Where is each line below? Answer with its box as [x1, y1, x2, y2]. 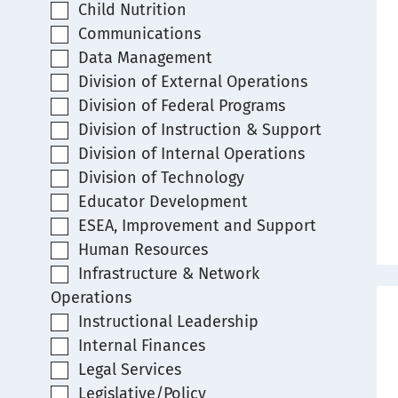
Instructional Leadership [77, 312, 259, 331]
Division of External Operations [77, 72, 307, 92]
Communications [77, 24, 201, 44]
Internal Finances [77, 336, 205, 355]
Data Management [77, 48, 212, 68]
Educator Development [77, 192, 248, 211]
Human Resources [77, 240, 208, 259]
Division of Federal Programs [77, 96, 285, 115]
